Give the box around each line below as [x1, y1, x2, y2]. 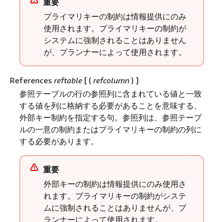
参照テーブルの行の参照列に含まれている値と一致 [19, 88, 202, 99]
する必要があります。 [19, 136, 99, 146]
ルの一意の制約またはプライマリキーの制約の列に [19, 124, 202, 134]
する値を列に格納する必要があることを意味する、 [19, 100, 202, 111]
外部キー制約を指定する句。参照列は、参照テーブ [19, 112, 202, 122]
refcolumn [93, 75, 129, 85]
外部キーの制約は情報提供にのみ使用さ [43, 178, 186, 189]
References [10, 75, 54, 85]
